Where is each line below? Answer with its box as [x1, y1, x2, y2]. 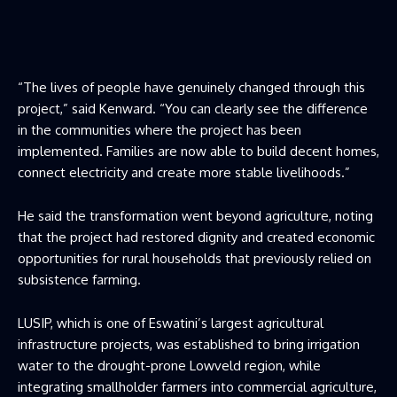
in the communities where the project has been [18, 121, 301, 138]
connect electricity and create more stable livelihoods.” [18, 163, 350, 181]
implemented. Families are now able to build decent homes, [18, 142, 379, 160]
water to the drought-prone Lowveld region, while [18, 356, 321, 374]
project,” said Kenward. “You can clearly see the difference [18, 99, 368, 117]
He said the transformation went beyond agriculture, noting [18, 206, 373, 224]
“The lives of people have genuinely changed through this [18, 78, 365, 96]
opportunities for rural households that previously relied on [18, 249, 371, 267]
